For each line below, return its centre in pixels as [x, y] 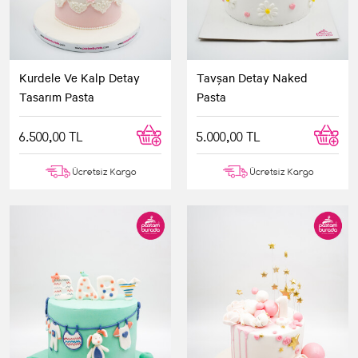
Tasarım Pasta [57, 96]
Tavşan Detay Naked [252, 77]
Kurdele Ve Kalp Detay [80, 77]
